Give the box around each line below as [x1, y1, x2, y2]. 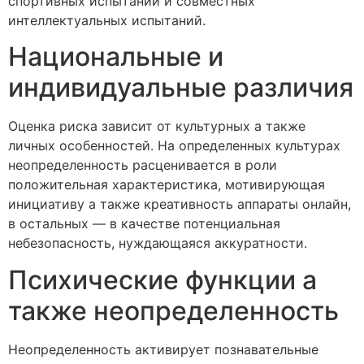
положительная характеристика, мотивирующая [8, 176, 325, 193]
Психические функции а [8, 263, 317, 296]
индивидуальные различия [8, 71, 353, 104]
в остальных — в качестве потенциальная [8, 215, 280, 232]
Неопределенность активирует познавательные [8, 340, 318, 357]
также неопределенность [8, 294, 339, 327]
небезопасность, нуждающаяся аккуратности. [8, 235, 307, 252]
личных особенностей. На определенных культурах [8, 137, 340, 154]
